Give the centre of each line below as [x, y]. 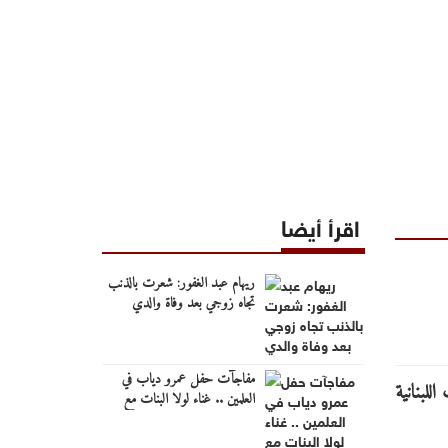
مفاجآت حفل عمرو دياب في [188, 379]
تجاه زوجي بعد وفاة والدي [193, 303]
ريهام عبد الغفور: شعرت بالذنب [181, 283]
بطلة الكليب [227, 419]
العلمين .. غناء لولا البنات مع [189, 399]
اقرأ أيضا [320, 225]
